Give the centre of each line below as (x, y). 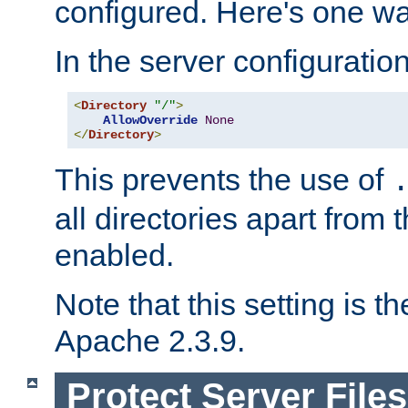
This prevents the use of (223, 180)
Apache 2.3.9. (150, 341)
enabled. (114, 255)
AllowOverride (150, 121)
